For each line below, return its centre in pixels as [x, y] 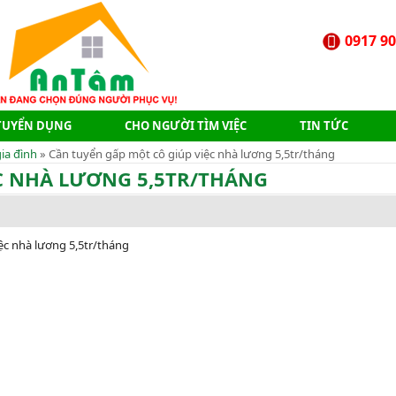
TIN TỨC [324, 126]
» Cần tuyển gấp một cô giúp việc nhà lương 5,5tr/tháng [186, 154]
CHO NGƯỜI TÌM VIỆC [186, 126]
